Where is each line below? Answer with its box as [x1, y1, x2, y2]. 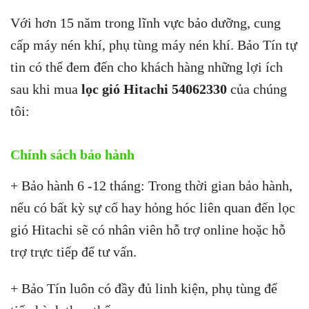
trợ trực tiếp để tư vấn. [10, 243, 137, 259]
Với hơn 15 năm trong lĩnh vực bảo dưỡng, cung [10, 14, 281, 30]
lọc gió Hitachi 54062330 [81, 81, 227, 97]
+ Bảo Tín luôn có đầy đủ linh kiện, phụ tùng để [10, 280, 277, 296]
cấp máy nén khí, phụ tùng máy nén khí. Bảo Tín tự [10, 37, 297, 52]
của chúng [227, 81, 287, 97]
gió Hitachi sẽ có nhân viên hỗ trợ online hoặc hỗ [10, 221, 286, 237]
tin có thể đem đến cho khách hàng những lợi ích [10, 59, 283, 74]
